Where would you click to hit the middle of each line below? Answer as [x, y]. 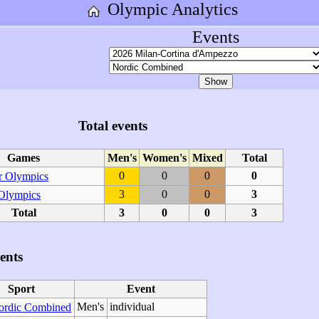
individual [132, 307]
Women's [164, 158]
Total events [113, 125]
